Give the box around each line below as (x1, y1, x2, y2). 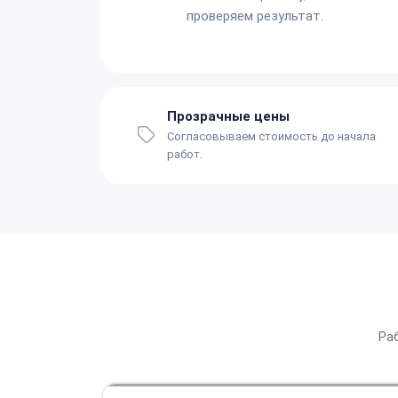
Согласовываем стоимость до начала (167, 129, 376, 143)
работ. (167, 147, 203, 161)
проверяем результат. (187, 7, 323, 24)
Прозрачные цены (167, 107, 290, 124)
